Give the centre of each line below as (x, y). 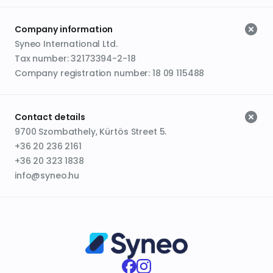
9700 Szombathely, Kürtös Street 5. (91, 132)
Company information (64, 29)
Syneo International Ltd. (66, 44)
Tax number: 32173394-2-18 (75, 58)
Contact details (50, 117)
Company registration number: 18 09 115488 (110, 73)
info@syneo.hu (47, 175)
